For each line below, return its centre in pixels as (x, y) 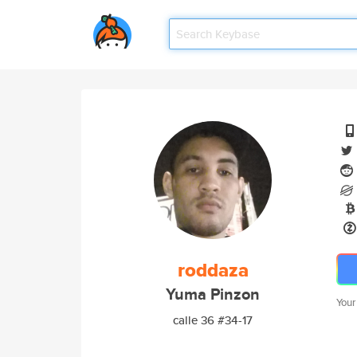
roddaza (213, 270)
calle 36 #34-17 (213, 320)
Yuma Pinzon (213, 294)
